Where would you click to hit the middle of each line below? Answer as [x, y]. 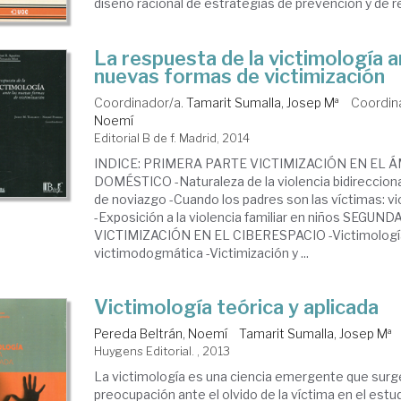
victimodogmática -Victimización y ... [202, 252]
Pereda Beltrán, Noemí [161, 333]
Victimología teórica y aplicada [237, 307]
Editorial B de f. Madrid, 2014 [172, 137]
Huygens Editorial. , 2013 [162, 350]
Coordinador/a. [141, 102]
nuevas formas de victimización [240, 76]
